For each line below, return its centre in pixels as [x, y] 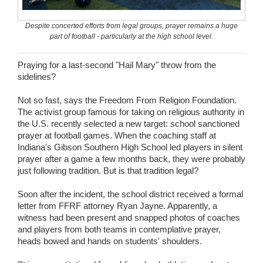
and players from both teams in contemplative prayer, [119, 229]
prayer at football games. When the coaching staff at [117, 135]
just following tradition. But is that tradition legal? [108, 170]
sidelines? [37, 76]
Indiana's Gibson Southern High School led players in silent [130, 147]
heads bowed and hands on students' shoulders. [110, 241]
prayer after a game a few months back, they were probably [131, 159]
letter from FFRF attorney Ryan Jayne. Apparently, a [117, 205]
